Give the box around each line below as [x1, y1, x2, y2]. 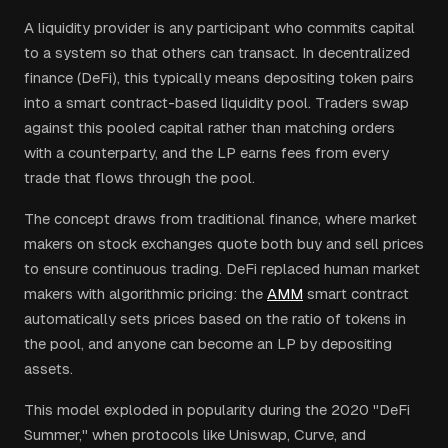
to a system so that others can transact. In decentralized [24, 44, 410, 61]
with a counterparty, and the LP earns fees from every [24, 144, 389, 161]
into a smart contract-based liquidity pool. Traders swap [24, 94, 409, 111]
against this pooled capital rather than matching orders [24, 119, 395, 136]
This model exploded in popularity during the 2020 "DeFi [24, 401, 410, 418]
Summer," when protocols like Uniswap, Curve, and [24, 426, 366, 443]
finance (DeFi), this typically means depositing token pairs [24, 69, 414, 86]
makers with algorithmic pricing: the [24, 285, 267, 302]
